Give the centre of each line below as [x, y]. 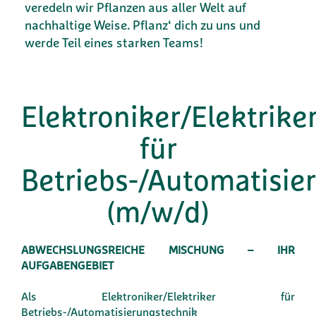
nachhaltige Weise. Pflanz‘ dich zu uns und [142, 25]
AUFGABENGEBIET [67, 265]
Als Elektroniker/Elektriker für [158, 296]
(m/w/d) [158, 212]
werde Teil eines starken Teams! [114, 43]
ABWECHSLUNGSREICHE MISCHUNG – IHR [158, 250]
